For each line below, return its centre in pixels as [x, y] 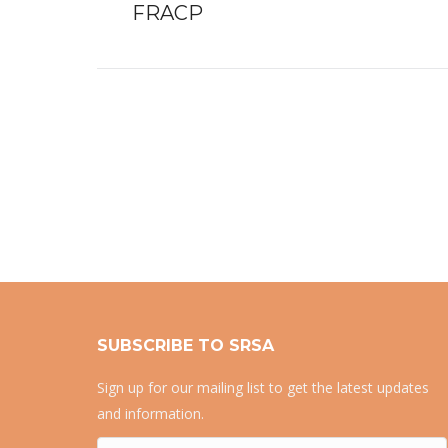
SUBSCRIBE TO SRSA [185, 345]
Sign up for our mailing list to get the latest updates [263, 387]
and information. [150, 413]
